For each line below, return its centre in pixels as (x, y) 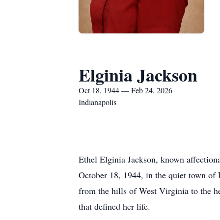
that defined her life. (114, 206)
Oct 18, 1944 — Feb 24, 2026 (125, 90)
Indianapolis (97, 102)
